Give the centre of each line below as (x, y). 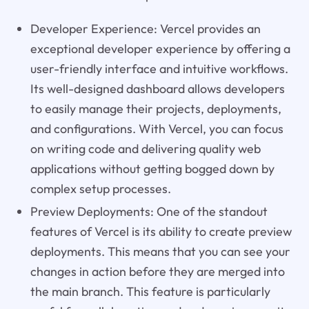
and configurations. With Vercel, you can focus (157, 128)
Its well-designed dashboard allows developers (157, 88)
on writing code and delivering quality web (145, 148)
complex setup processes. (100, 188)
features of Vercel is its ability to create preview (161, 231)
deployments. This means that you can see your (160, 251)
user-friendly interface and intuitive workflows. (159, 68)
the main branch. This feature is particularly (150, 291)
